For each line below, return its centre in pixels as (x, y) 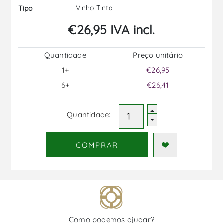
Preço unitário (158, 55)
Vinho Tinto (93, 8)
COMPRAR (97, 145)
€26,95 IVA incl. (111, 30)
